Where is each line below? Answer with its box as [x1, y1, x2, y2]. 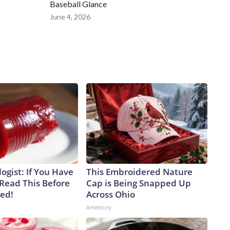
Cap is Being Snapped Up [86, 177, 191, 189]
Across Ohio [86, 188, 135, 201]
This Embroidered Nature [86, 166, 193, 178]
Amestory [86, 203, 111, 212]
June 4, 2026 [50, 12, 90, 22]
